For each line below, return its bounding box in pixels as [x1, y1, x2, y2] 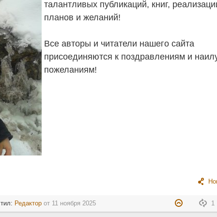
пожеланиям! [44, 65, 97, 75]
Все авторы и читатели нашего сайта [44, 39, 195, 49]
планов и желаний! [44, 13, 121, 23]
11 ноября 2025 [52, 200, 96, 207]
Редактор [15, 200, 42, 207]
